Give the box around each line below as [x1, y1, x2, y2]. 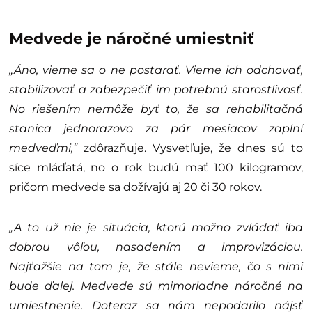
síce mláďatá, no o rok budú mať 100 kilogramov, [9, 160, 303, 174]
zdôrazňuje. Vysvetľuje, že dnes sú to [77, 141, 303, 155]
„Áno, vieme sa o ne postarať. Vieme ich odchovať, [9, 63, 303, 77]
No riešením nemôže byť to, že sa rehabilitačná [9, 102, 303, 116]
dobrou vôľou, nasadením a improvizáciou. [9, 240, 303, 253]
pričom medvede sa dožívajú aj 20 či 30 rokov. [9, 180, 262, 194]
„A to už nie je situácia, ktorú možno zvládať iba [9, 220, 303, 234]
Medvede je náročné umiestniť [9, 29, 254, 48]
